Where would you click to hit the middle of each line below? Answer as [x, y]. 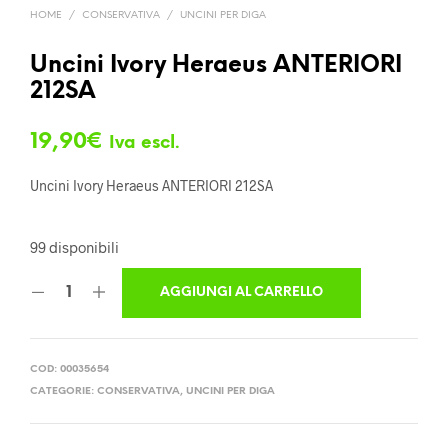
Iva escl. [144, 143]
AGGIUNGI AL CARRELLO [241, 293]
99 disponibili [74, 247]
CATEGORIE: [63, 392]
